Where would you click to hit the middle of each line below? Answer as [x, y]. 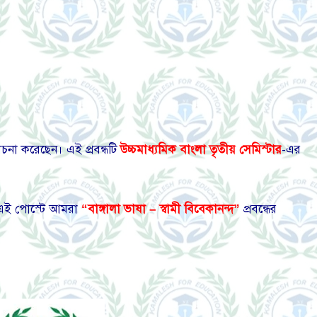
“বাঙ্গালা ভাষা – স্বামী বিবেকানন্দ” [161, 209]
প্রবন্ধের [258, 209]
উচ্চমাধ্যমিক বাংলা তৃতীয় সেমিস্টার [201, 150]
